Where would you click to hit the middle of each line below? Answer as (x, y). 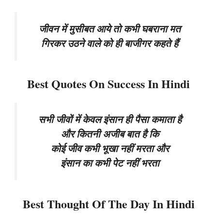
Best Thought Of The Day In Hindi (108, 203)
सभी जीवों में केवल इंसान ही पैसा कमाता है (110, 120)
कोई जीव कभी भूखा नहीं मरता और (110, 149)
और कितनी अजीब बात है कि (110, 134)
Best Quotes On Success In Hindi (108, 84)
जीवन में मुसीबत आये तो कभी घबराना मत (110, 29)
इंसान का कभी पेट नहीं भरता (110, 163)
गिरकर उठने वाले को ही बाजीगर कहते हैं (110, 43)
